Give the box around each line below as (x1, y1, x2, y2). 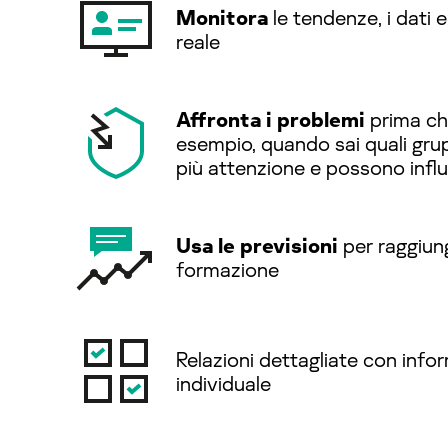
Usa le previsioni (176, 231, 338, 258)
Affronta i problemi (176, 105, 365, 132)
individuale (176, 369, 271, 396)
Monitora (176, 3, 273, 30)
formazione (176, 255, 279, 282)
